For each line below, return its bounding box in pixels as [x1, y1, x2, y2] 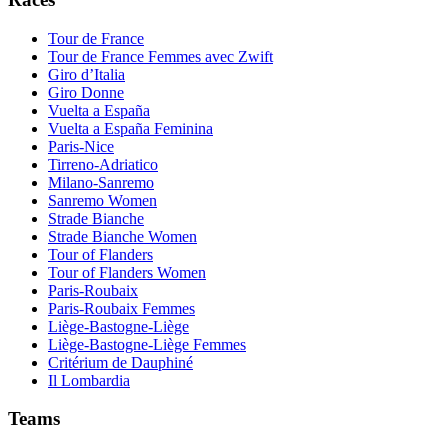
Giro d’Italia [48, 65, 125, 83]
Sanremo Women [48, 191, 157, 209]
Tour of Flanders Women [48, 263, 206, 281]
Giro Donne [48, 83, 124, 101]
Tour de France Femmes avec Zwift [48, 47, 273, 65]
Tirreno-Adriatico [48, 155, 158, 173]
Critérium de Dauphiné [48, 353, 193, 371]
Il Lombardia [48, 371, 130, 389]
